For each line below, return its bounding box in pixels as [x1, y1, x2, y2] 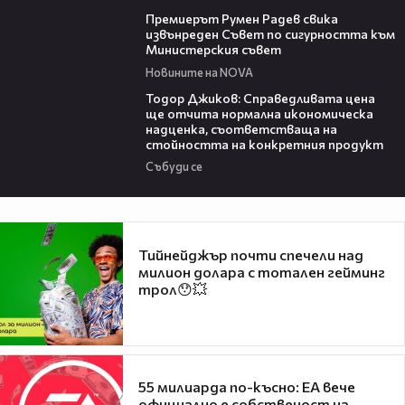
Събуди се [145, 159, 202, 174]
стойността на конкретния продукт [145, 136, 383, 152]
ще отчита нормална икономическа [145, 105, 373, 121]
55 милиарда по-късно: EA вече [138, 378, 355, 396]
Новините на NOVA [145, 64, 253, 80]
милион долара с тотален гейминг [138, 262, 385, 280]
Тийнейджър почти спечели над [138, 245, 363, 263]
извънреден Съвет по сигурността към [145, 26, 395, 42]
